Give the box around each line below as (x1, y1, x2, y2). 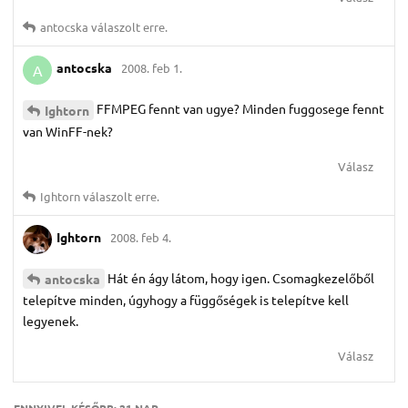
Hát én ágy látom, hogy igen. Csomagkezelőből (107, 269, 374, 286)
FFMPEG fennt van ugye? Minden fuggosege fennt (97, 99, 384, 117)
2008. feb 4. (110, 229, 171, 246)
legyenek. (23, 312, 78, 330)
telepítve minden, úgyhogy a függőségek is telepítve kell (23, 291, 349, 309)
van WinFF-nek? (23, 122, 113, 139)
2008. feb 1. (121, 60, 182, 76)
